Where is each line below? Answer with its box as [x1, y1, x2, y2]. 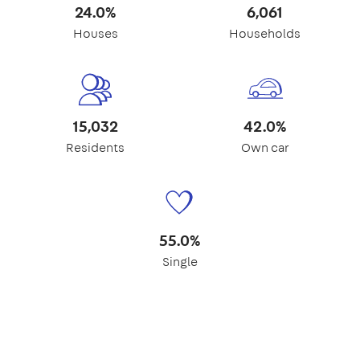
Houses [72, 25, 118, 43]
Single [162, 253, 198, 271]
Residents [66, 139, 125, 157]
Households [229, 25, 301, 43]
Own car [240, 139, 289, 157]
